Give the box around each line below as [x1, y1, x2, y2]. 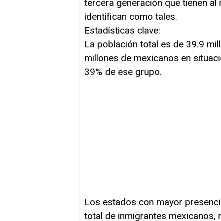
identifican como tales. [84, 10, 177, 22]
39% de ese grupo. [84, 66, 162, 77]
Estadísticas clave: [84, 24, 160, 36]
